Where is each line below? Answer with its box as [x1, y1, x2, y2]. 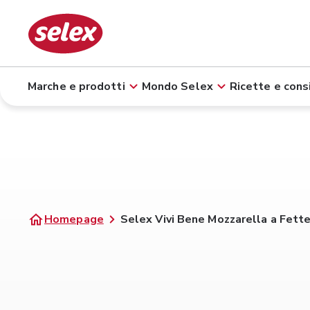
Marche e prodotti [28, 79, 125, 94]
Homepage [44, 212, 104, 227]
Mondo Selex [141, 79, 213, 94]
